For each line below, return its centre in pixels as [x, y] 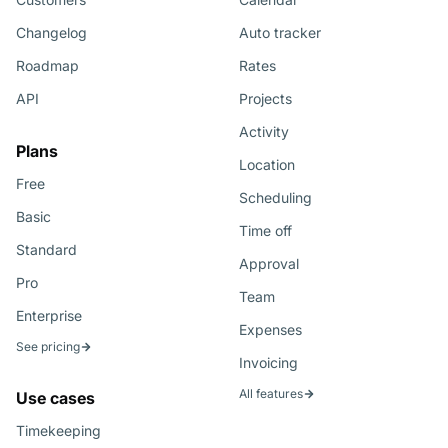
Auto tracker [280, 33]
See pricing [48, 347]
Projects [265, 99]
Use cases [55, 398]
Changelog [51, 33]
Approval [269, 264]
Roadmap [47, 66]
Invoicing [268, 363]
